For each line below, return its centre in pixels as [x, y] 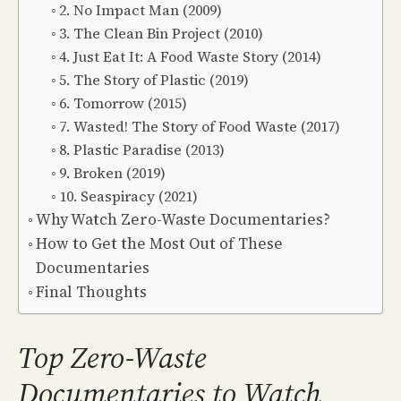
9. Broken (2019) [112, 172]
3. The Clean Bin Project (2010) [161, 33]
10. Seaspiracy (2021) [128, 196]
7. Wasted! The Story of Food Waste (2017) [199, 126]
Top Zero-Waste [112, 357]
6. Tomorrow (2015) [123, 102]
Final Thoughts [92, 291]
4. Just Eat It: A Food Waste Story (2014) [190, 56]
